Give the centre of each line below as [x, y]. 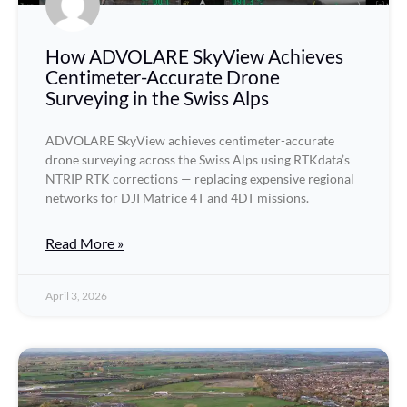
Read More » [84, 243]
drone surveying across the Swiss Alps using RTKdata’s [198, 159]
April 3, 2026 [76, 296]
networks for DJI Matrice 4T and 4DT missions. [177, 198]
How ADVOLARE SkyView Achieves [194, 56]
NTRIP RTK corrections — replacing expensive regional [200, 179]
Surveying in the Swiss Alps [157, 98]
